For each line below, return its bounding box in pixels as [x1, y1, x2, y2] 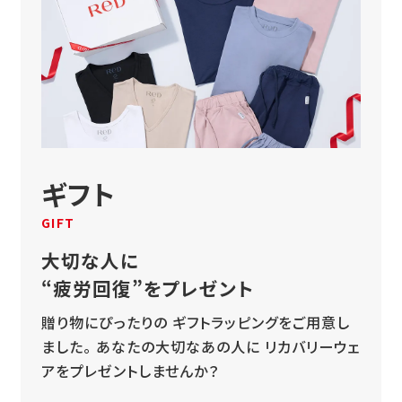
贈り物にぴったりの [40, 311, 168, 334]
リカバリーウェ [259, 336, 360, 358]
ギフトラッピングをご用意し [167, 311, 350, 334]
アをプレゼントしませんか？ [40, 360, 219, 382]
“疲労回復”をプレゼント [40, 275, 254, 302]
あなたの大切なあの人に [91, 336, 260, 358]
